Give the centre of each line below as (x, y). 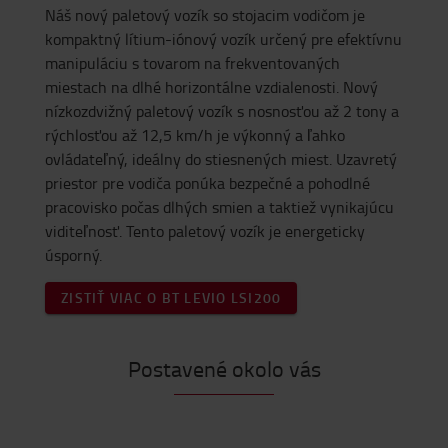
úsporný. (73, 254)
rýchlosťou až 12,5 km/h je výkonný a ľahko (195, 134)
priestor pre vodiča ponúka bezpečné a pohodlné (207, 182)
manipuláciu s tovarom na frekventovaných (192, 62)
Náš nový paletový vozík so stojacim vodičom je (205, 14)
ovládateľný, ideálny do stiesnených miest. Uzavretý (221, 158)
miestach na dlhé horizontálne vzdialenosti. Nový (211, 86)
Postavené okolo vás (224, 368)
